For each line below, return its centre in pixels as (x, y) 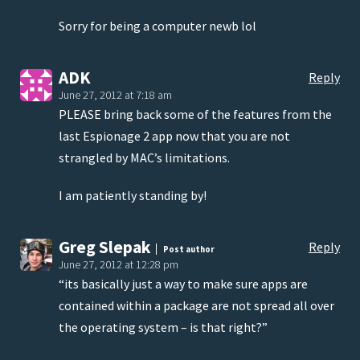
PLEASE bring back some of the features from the (195, 115)
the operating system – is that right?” (163, 327)
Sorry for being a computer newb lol (157, 26)
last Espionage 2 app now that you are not (174, 136)
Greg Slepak (105, 247)
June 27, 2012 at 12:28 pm (119, 265)
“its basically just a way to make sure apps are (183, 284)
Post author (188, 249)
